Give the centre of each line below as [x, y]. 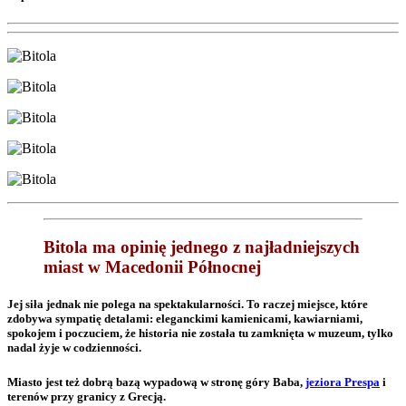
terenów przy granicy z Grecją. [87, 397]
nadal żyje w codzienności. [74, 347]
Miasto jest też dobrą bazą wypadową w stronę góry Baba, [156, 382]
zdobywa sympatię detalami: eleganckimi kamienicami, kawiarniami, [185, 318]
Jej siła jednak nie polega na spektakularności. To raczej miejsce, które [188, 304]
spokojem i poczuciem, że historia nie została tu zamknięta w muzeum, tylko [200, 333]
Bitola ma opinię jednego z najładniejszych [202, 246]
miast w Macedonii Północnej [152, 266]
